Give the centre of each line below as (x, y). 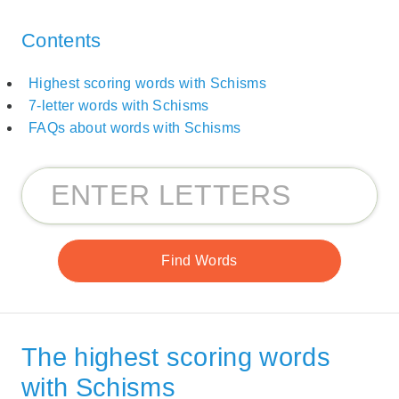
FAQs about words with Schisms (135, 128)
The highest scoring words (176, 358)
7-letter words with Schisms (119, 106)
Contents (61, 40)
